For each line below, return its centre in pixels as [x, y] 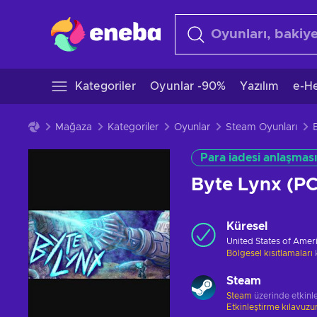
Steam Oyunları [261, 127]
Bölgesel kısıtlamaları [270, 253]
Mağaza [74, 127]
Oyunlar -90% [188, 86]
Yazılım [259, 86]
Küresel [247, 226]
